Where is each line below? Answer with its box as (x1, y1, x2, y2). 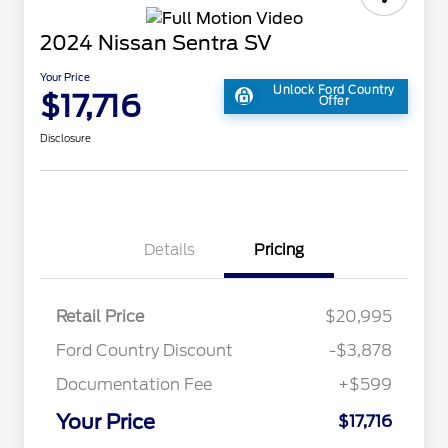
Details (143, 241, 195, 260)
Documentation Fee (56, 375, 212, 395)
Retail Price (56, 307, 144, 327)
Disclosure (40, 132, 91, 145)
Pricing (254, 241, 304, 260)
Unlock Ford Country (273, 83, 395, 98)
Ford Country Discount (56, 341, 233, 361)
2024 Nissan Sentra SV (40, 31, 272, 56)
